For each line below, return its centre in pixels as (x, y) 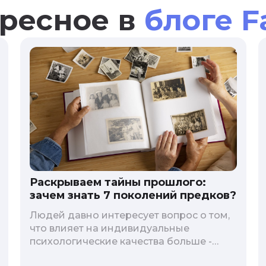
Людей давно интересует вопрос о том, (129, 216)
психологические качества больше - (121, 242)
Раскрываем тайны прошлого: (118, 183)
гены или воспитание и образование (123, 255)
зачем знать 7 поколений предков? (133, 196)
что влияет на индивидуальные (109, 229)
